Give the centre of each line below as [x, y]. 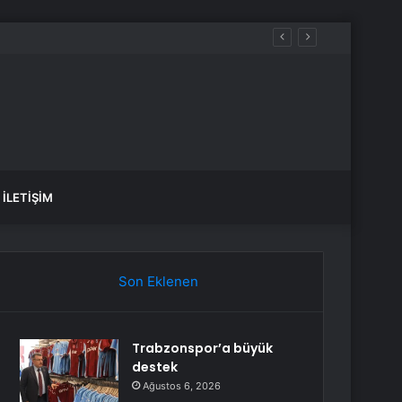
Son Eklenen [158, 281]
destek [155, 367]
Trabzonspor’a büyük [203, 348]
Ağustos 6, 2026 [182, 386]
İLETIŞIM [28, 197]
